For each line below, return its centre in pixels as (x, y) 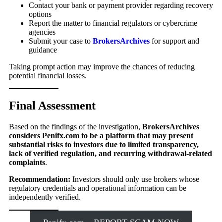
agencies (42, 32)
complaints (27, 163)
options (40, 14)
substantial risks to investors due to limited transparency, (104, 145)
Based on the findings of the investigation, (76, 127)
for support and (174, 41)
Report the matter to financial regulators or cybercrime (113, 23)
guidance (43, 50)
